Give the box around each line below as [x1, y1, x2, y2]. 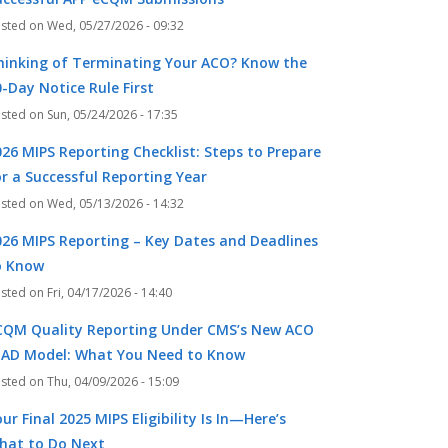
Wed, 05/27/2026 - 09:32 [47, 17, 184, 34]
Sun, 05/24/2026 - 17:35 [47, 106, 178, 123]
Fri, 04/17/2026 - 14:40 [47, 284, 172, 301]
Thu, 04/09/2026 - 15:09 [47, 373, 179, 390]
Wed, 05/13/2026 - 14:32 [47, 195, 184, 212]
